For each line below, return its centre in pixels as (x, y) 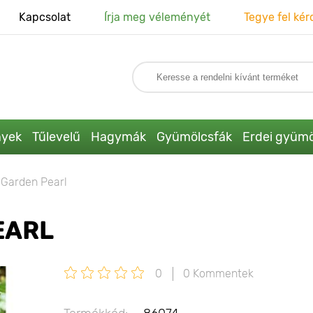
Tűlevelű (56, 137)
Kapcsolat (44, 17)
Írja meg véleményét (157, 17)
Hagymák (118, 137)
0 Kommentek (218, 274)
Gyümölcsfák (194, 137)
